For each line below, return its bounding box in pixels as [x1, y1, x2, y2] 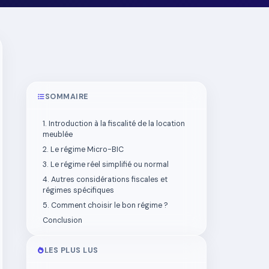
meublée [43, 130, 73, 139]
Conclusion [43, 216, 82, 225]
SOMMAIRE [44, 92, 88, 101]
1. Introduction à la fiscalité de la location [43, 119, 185, 128]
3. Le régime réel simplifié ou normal [43, 160, 169, 169]
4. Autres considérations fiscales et [43, 175, 168, 184]
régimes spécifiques [43, 186, 114, 195]
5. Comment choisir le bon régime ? [43, 201, 168, 210]
